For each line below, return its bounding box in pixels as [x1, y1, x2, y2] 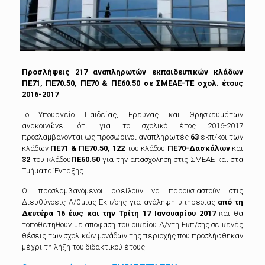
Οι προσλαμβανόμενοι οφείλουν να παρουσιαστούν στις [21, 186, 244, 195]
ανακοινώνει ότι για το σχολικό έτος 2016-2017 [21, 121, 244, 130]
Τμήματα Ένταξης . [21, 166, 87, 175]
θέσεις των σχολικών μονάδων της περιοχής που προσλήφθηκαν [21, 231, 244, 240]
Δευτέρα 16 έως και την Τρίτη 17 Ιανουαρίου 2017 [21, 208, 216, 218]
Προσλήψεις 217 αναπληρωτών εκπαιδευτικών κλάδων [21, 67, 244, 76]
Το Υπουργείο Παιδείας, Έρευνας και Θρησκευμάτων [21, 109, 244, 119]
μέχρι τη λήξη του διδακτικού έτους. [21, 242, 147, 251]
